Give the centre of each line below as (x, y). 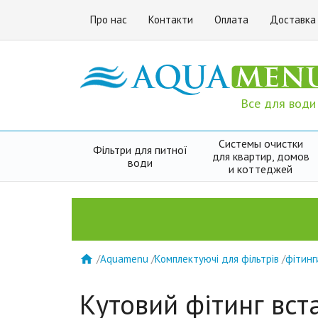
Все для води (279, 103)
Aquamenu (125, 258)
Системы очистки (261, 143)
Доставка (293, 20)
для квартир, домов (261, 156)
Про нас (109, 20)
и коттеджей (261, 169)
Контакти (171, 20)
